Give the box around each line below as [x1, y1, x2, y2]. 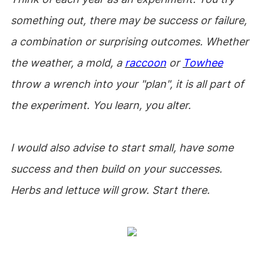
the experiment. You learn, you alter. [10, 99, 191, 111]
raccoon [124, 57, 166, 69]
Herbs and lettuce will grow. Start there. [10, 184, 210, 196]
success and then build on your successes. [10, 163, 222, 175]
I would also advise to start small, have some [10, 141, 233, 154]
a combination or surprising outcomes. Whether [10, 35, 249, 48]
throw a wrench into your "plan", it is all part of [10, 78, 243, 90]
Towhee [182, 57, 223, 69]
